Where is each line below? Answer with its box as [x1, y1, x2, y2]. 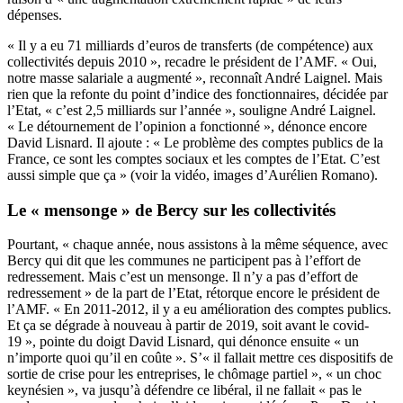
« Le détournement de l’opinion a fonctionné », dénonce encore [7, 118, 367, 134]
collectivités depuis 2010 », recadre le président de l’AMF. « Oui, [7, 53, 377, 69]
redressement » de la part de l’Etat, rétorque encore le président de [7, 285, 380, 301]
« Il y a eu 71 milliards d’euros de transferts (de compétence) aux [7, 37, 373, 53]
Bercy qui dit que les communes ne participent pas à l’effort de [7, 253, 361, 269]
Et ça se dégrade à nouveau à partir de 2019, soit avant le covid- [7, 318, 369, 334]
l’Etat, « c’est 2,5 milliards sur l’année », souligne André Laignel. [7, 102, 376, 118]
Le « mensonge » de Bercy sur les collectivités [7, 200, 336, 219]
